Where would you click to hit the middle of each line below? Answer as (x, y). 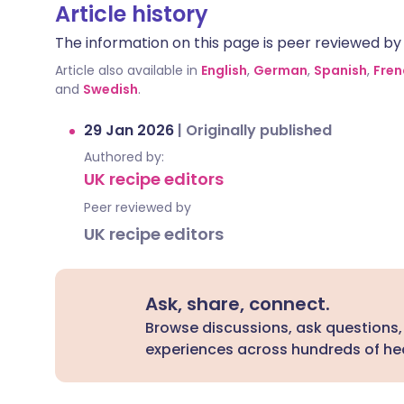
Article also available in (126, 70)
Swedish (110, 89)
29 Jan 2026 (131, 130)
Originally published (259, 130)
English (224, 70)
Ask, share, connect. (238, 304)
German (280, 70)
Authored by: (124, 157)
